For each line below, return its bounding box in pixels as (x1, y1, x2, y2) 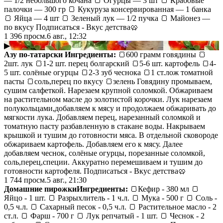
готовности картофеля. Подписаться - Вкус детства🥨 (4, 166, 186, 175)
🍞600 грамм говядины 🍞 (116, 50, 206, 59)
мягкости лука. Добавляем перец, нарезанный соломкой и (4, 112, 201, 121)
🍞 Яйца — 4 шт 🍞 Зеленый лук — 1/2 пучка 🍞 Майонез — (4, 13, 210, 22)
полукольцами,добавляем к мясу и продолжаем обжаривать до (4, 104, 216, 112)
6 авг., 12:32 (47, 31, 87, 40)
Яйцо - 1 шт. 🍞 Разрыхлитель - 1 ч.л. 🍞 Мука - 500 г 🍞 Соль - (4, 193, 217, 202)
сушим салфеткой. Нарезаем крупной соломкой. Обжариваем (4, 86, 213, 95)
